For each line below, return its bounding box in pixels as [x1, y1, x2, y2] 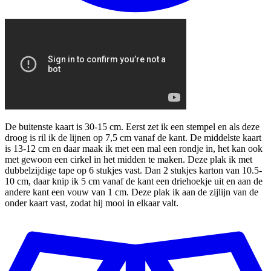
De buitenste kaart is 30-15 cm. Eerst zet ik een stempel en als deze [5, 122, 260, 132]
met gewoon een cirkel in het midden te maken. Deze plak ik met [5, 154, 252, 165]
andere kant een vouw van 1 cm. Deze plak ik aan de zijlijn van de [5, 187, 258, 198]
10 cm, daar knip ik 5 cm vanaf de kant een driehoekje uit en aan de [5, 176, 263, 187]
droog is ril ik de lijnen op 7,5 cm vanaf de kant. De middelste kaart [5, 132, 261, 143]
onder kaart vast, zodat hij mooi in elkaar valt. [5, 198, 178, 209]
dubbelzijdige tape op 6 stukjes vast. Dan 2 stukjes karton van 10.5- [5, 165, 262, 176]
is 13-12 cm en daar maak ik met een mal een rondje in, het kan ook [5, 143, 263, 154]
